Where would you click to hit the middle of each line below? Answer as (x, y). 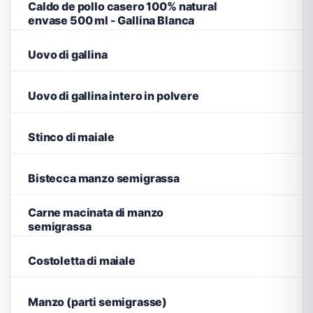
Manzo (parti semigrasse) (98, 301)
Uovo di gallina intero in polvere (114, 95)
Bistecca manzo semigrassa (104, 178)
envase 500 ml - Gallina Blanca (111, 20)
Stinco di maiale (71, 137)
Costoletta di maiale (82, 260)
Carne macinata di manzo (96, 212)
